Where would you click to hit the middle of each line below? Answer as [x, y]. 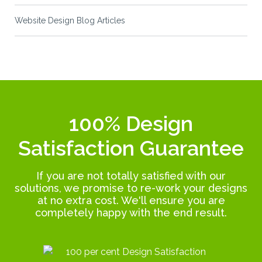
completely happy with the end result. [131, 213]
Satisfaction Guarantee [131, 148]
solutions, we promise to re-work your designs [131, 188]
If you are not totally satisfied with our [131, 176]
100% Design [131, 124]
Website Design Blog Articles [70, 21]
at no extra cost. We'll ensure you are [131, 201]
